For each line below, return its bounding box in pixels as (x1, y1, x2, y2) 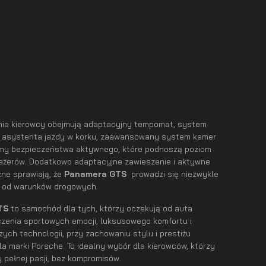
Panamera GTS (64, 169, 127, 179)
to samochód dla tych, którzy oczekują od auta (11, 202, 193, 213)
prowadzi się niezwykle (126, 169, 219, 179)
